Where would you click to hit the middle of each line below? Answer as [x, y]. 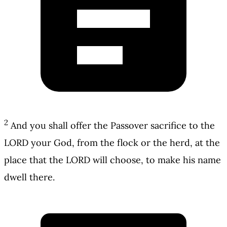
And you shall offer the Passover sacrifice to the [113, 126]
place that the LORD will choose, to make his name [112, 160]
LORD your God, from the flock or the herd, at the [112, 143]
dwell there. [29, 177]
